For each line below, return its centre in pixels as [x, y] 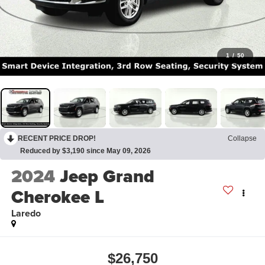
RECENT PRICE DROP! [57, 138]
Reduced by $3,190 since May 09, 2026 [85, 151]
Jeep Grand [107, 177]
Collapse [242, 138]
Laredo [26, 214]
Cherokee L [57, 197]
